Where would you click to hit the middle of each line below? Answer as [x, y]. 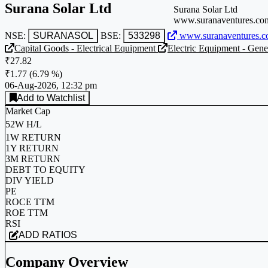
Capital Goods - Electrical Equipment [86, 48]
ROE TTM [27, 212]
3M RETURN [33, 159]
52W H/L [24, 124]
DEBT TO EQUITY [45, 169]
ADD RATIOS [60, 234]
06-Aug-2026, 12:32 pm [51, 85]
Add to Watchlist [66, 98]
